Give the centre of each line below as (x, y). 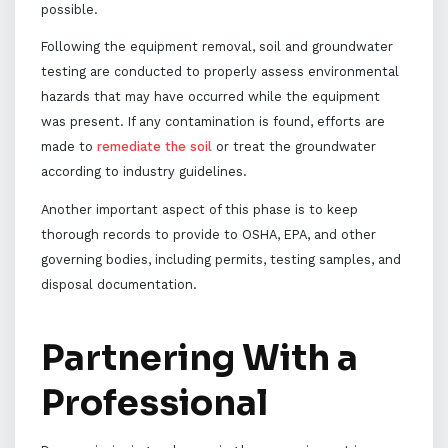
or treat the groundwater (293, 147)
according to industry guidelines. (143, 172)
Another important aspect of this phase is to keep (199, 210)
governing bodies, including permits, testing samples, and (220, 260)
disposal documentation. (118, 285)
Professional (154, 402)
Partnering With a (199, 357)
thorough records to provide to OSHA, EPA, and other (208, 235)
